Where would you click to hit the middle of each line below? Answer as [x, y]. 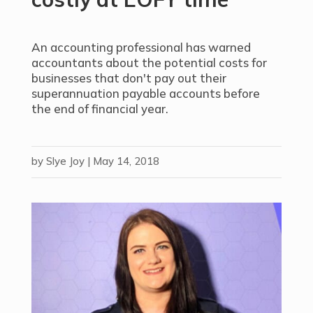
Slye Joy [65, 161]
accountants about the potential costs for [149, 63]
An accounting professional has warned [141, 47]
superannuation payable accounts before [145, 93]
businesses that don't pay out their [129, 78]
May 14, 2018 [126, 161]
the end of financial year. [100, 109]
